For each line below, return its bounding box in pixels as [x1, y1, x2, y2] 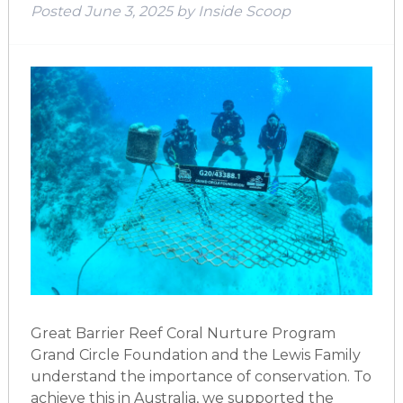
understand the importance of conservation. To [30, 367, 372, 385]
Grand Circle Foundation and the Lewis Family [30, 345, 361, 363]
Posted [30, 3, 85, 21]
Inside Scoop [197, 3, 291, 21]
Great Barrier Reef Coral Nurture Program [30, 324, 336, 342]
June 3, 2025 [84, 3, 173, 21]
